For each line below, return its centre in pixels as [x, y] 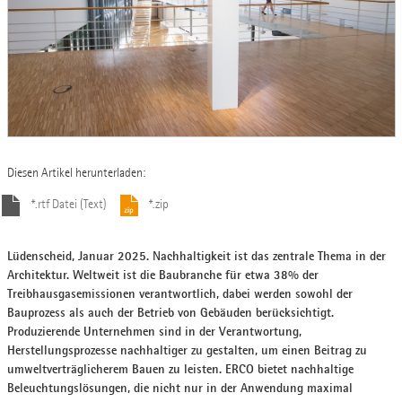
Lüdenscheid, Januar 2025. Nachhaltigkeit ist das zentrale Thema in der [196, 255]
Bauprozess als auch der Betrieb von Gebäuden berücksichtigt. [170, 312]
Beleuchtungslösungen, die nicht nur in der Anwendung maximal [179, 387]
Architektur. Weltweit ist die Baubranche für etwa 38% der [162, 274]
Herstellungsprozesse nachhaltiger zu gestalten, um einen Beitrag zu [187, 350]
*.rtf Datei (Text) [69, 205]
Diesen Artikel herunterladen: [76, 173]
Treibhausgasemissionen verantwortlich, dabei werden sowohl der [179, 293]
